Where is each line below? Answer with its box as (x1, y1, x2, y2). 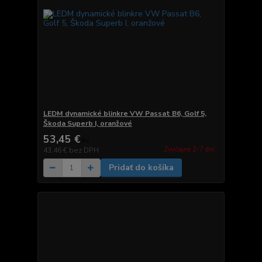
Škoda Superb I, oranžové (43, 119, 132, 129)
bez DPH (68, 146, 99, 156)
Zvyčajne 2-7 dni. (163, 144, 216, 154)
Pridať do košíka (108, 162, 174, 174)
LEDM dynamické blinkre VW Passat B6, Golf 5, (43, 109, 206, 119)
